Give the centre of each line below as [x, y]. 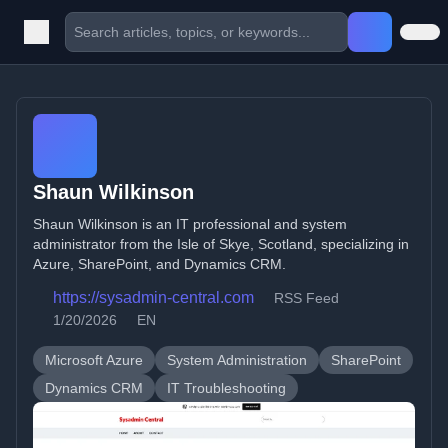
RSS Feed [306, 298]
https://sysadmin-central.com [153, 297]
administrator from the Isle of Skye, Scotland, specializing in [221, 244]
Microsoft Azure [94, 360]
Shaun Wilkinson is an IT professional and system [190, 224]
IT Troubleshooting [226, 388]
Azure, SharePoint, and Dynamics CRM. [159, 264]
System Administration [237, 360]
